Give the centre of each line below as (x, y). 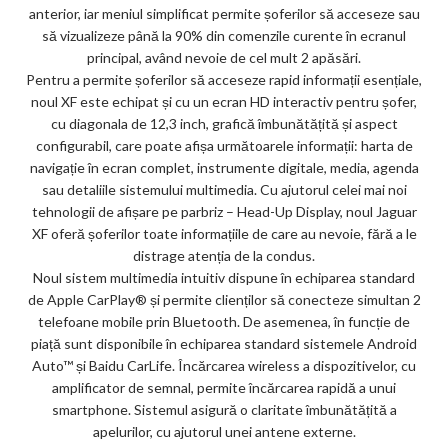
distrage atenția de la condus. (224, 255)
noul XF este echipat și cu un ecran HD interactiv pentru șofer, (224, 101)
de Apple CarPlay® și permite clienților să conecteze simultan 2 (224, 299)
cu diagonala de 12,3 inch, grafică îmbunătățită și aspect (224, 123)
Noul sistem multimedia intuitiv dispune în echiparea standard (224, 277)
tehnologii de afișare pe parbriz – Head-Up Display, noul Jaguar (224, 211)
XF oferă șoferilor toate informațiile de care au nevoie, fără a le (224, 233)
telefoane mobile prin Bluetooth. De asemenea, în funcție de (224, 321)
